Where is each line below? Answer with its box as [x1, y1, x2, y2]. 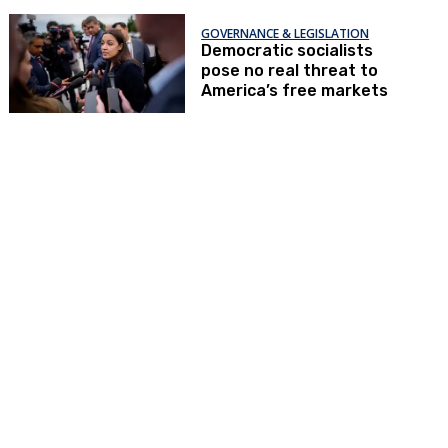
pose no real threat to [201, 61, 379, 80]
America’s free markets [201, 81, 389, 100]
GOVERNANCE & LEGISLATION [201, 25, 370, 42]
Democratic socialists [201, 41, 374, 60]
